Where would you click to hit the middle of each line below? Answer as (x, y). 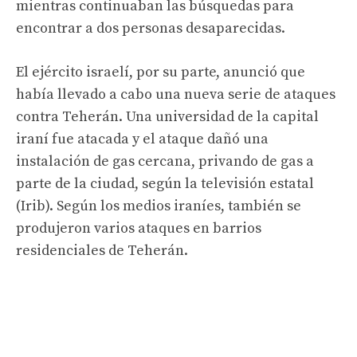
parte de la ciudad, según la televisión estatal (165, 183)
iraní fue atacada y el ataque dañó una (142, 139)
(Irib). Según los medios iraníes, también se (159, 206)
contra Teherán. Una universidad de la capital (167, 116)
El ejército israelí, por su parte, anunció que (161, 72)
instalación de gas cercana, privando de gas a (165, 161)
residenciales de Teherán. (102, 250)
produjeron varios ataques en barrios (139, 228)
